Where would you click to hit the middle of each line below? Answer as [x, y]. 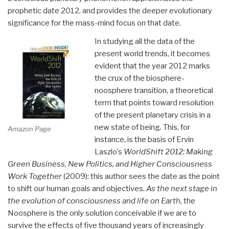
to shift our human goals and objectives [75, 188]
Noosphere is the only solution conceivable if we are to [102, 213]
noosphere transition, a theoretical [154, 90]
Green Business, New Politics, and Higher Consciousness [110, 164]
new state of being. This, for [142, 127]
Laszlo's [109, 152]
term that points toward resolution [154, 102]
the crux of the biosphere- [139, 78]
